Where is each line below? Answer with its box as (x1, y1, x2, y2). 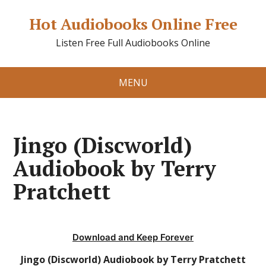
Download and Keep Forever (72, 232, 194, 243)
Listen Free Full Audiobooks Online (56, 36, 210, 49)
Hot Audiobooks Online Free (28, 14, 237, 34)
